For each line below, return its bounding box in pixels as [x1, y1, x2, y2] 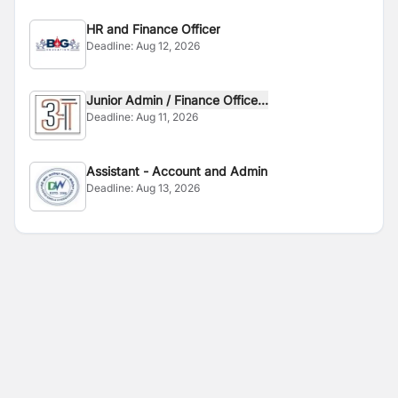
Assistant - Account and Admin [86, 163, 267, 179]
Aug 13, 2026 [136, 181, 200, 195]
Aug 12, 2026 [136, 39, 200, 52]
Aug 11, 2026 [136, 110, 198, 123]
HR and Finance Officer [86, 21, 220, 36]
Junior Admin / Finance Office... [174, 92, 268, 107]
